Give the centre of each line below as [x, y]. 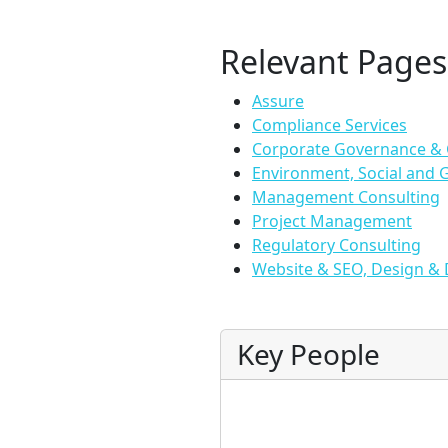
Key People [308, 354]
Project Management [332, 221]
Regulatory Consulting [336, 245]
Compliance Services [329, 125]
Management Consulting [346, 197]
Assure [278, 101]
